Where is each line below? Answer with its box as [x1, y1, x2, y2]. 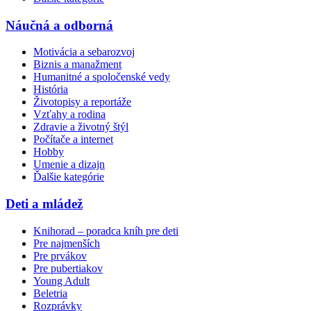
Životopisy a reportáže [33, 96, 131, 108]
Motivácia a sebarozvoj [33, 46, 135, 58]
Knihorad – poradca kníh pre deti [33, 224, 178, 237]
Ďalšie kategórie [33, 171, 104, 183]
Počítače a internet [33, 133, 113, 146]
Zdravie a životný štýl [33, 121, 128, 133]
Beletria [33, 287, 67, 299]
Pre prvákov [33, 249, 87, 262]
